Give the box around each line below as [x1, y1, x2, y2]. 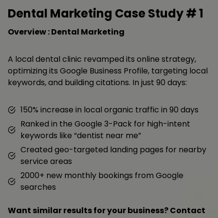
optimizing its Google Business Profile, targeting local [8, 65, 208, 77]
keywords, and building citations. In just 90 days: [8, 77, 187, 89]
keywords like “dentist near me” [20, 130, 141, 142]
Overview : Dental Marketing [8, 26, 125, 38]
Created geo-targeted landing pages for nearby [20, 144, 206, 156]
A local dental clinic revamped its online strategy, [8, 54, 196, 65]
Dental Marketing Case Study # [8, 5, 199, 22]
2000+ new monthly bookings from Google [20, 170, 183, 182]
